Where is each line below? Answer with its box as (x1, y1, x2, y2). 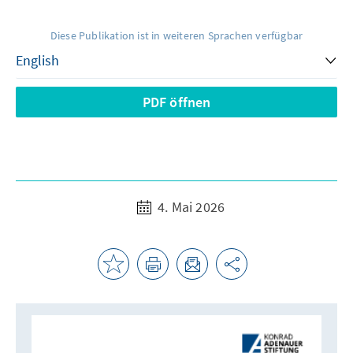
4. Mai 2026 (154, 197, 225, 216)
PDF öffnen (142, 92, 211, 111)
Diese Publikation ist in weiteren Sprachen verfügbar (50, 28, 303, 43)
